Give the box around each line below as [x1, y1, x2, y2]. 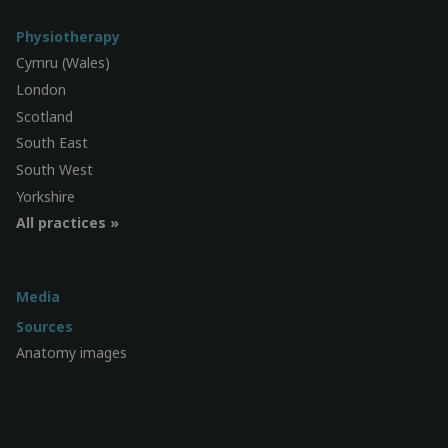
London [16, 80, 66, 100]
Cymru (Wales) [16, 53, 110, 73]
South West [16, 159, 93, 179]
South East [16, 133, 88, 153]
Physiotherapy [16, 26, 120, 46]
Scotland [16, 106, 73, 126]
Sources [16, 316, 73, 336]
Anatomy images [16, 343, 127, 363]
